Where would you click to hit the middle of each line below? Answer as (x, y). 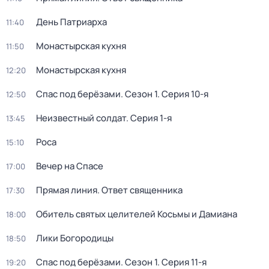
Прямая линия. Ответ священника (109, 190)
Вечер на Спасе (70, 166)
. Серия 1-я (149, 118)
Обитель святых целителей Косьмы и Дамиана (137, 214)
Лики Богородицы (75, 238)
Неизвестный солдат (81, 118)
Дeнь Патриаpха (71, 22)
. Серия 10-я (183, 94)
